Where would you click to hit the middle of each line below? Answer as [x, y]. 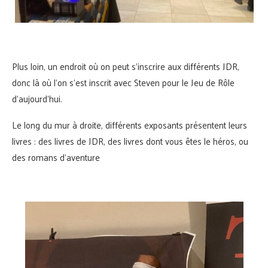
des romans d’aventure [56, 157]
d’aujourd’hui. [37, 98]
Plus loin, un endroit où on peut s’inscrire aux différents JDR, [126, 66]
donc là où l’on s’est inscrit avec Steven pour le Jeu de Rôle [123, 82]
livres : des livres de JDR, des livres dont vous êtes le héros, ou [130, 141]
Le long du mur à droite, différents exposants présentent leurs [130, 124]
